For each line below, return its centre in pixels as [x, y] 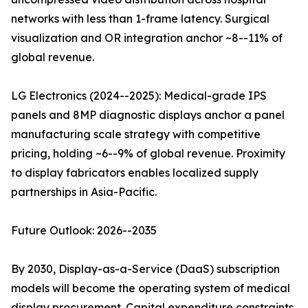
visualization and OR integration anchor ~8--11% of [147, 38]
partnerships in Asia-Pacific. [84, 192]
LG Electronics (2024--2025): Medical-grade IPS [139, 96]
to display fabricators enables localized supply [135, 173]
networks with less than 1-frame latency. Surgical [140, 19]
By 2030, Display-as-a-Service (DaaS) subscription [145, 269]
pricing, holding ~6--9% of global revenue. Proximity [148, 154]
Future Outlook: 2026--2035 [84, 231]
